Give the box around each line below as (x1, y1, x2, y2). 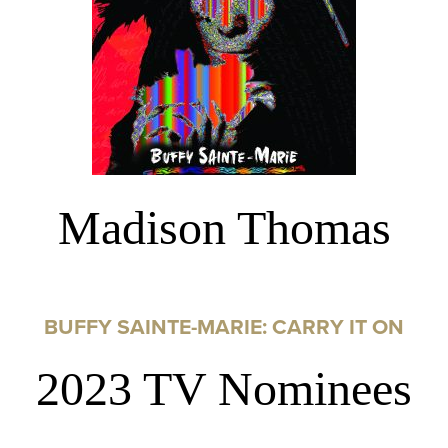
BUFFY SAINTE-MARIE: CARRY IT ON (44, 311, 404, 342)
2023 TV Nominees (36, 362, 412, 416)
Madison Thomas (57, 201, 391, 255)
